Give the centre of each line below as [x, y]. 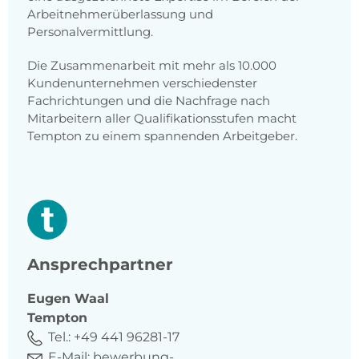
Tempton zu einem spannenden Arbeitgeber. [162, 136]
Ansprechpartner [100, 265]
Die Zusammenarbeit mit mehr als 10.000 [152, 66]
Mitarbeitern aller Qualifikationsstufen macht [162, 119]
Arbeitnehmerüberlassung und [120, 14]
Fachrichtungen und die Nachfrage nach [149, 101]
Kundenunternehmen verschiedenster [142, 83]
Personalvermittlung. [90, 32]
